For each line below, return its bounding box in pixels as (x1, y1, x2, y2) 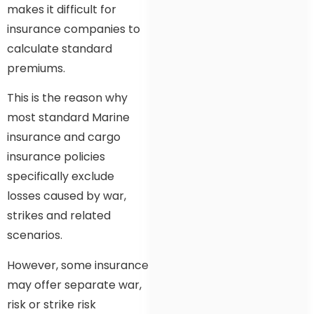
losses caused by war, (7, 188, 126, 205)
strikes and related (7, 207, 111, 224)
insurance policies (7, 149, 105, 165)
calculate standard (7, 40, 112, 57)
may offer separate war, (7, 276, 142, 293)
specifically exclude (7, 168, 114, 185)
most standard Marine (7, 109, 130, 126)
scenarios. (7, 227, 65, 244)
